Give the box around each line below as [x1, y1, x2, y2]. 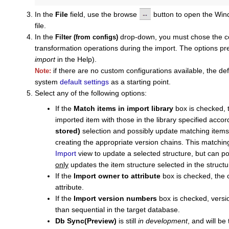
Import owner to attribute [74, 172, 161, 180]
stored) [55, 127, 82, 135]
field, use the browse [68, 10, 137, 19]
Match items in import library [74, 104, 173, 113]
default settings [60, 78, 109, 86]
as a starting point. [109, 78, 173, 86]
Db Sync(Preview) [55, 217, 119, 225]
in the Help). [55, 55, 97, 64]
